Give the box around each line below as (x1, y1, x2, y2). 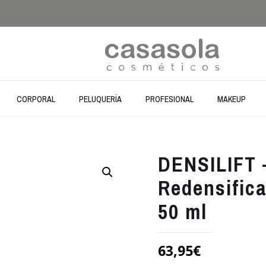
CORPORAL (16, 93, 55, 104)
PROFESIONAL (145, 93, 194, 104)
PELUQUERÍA (78, 93, 122, 104)
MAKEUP (217, 93, 246, 104)
